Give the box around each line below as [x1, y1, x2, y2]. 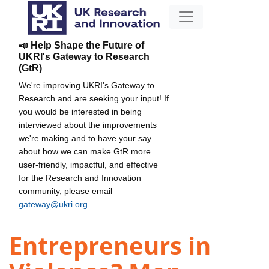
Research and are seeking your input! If [19, 93, 169, 103]
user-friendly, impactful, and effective [19, 159, 158, 169]
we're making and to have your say [19, 133, 151, 143]
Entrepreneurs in [9, 229, 211, 262]
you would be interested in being [19, 106, 142, 116]
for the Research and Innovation [19, 172, 141, 183]
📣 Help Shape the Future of [19, 40, 144, 50]
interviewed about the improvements [19, 119, 157, 130]
